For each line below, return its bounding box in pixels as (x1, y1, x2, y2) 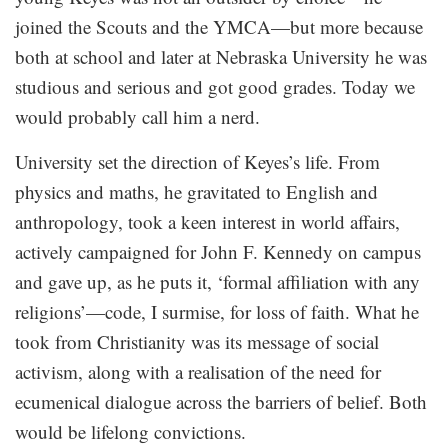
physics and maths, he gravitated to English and (15, 179, 378, 205)
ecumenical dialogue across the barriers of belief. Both (15, 389, 427, 415)
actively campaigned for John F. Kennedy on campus (15, 239, 421, 265)
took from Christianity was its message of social (15, 329, 379, 355)
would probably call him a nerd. (15, 104, 260, 130)
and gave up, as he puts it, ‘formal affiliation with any (15, 269, 420, 295)
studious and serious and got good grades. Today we (15, 74, 415, 100)
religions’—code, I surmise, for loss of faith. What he (15, 299, 419, 325)
